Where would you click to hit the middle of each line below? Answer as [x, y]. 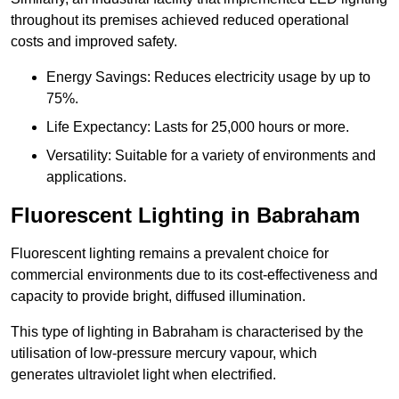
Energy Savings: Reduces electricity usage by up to [208, 77]
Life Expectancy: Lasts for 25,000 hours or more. [198, 127]
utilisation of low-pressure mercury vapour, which [164, 354]
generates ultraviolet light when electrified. [143, 375]
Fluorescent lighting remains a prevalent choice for [170, 254]
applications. [86, 177]
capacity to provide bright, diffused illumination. [158, 297]
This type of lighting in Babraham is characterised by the [187, 332]
